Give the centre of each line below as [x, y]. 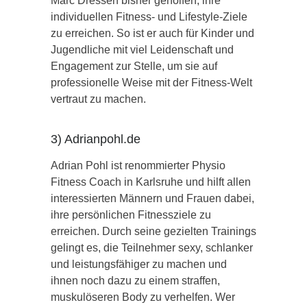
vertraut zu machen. [98, 99]
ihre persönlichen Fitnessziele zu [131, 214]
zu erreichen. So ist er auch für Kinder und [152, 33]
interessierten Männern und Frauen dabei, [152, 198]
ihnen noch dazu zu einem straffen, [135, 280]
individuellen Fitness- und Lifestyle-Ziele [149, 16]
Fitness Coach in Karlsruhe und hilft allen [151, 182]
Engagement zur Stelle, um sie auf [134, 66]
